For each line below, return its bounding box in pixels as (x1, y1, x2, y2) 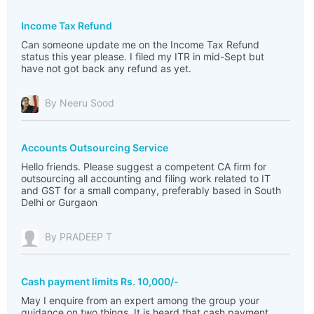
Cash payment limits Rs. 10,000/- (21, 275, 179, 287)
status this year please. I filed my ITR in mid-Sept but (21, 50, 264, 62)
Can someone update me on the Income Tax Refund (21, 39, 259, 50)
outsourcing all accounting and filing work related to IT (21, 172, 271, 184)
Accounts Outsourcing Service (21, 142, 168, 153)
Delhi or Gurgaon (21, 196, 97, 208)
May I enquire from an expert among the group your (21, 294, 259, 306)
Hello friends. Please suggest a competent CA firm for (21, 161, 266, 172)
